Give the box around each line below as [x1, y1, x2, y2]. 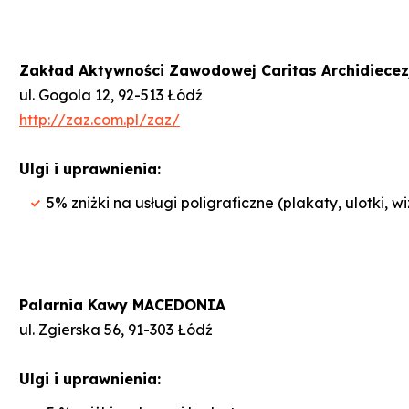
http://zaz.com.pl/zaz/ [19, 110, 180, 129]
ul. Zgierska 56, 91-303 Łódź [19, 320, 213, 339]
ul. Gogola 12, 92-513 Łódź [19, 85, 203, 104]
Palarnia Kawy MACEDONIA [19, 295, 225, 314]
